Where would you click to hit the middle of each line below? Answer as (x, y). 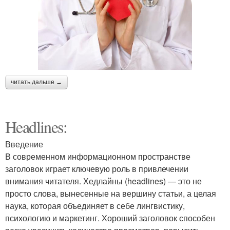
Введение (24, 144)
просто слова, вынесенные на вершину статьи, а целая (111, 193)
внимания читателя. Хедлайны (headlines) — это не (103, 181)
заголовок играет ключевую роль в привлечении (97, 168)
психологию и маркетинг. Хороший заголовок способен (110, 218)
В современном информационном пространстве (98, 156)
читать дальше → (36, 82)
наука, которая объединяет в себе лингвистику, (95, 205)
